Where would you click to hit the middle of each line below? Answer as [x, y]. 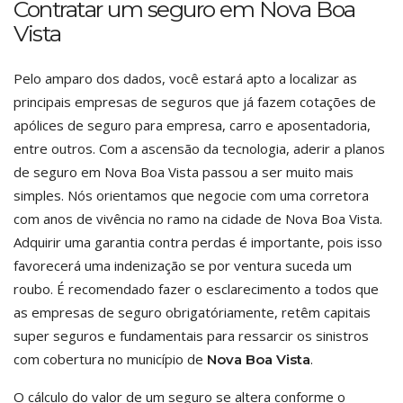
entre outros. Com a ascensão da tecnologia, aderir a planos [199, 148]
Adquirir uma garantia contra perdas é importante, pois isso [198, 242]
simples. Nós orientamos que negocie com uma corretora [191, 195]
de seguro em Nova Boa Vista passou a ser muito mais [184, 172]
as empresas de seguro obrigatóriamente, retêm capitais [192, 312]
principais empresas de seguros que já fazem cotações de [195, 102]
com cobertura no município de [110, 359]
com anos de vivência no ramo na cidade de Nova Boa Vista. [198, 219]
